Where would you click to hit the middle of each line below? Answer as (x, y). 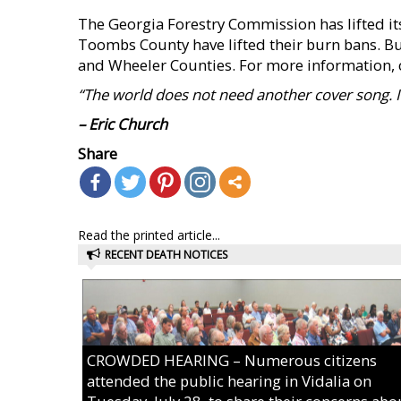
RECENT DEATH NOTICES (166, 255)
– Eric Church (123, 124)
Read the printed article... (149, 235)
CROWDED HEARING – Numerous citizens (232, 360)
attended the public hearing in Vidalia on (229, 381)
